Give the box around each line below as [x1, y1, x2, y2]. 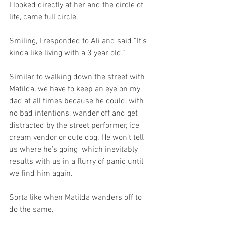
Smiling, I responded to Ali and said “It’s [9, 36, 149, 47]
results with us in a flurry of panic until [9, 157, 145, 167]
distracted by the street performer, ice [9, 121, 141, 131]
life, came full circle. [9, 12, 78, 23]
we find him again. [9, 169, 73, 179]
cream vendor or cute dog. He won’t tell [9, 133, 146, 143]
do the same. [9, 205, 54, 215]
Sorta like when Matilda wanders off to [9, 193, 144, 203]
